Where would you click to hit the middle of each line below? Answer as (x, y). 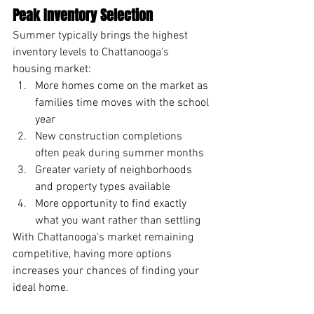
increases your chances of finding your (107, 271)
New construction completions (110, 136)
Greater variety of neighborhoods (115, 170)
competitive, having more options (94, 254)
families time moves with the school (123, 103)
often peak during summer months (120, 153)
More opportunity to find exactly (112, 204)
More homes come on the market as (123, 86)
